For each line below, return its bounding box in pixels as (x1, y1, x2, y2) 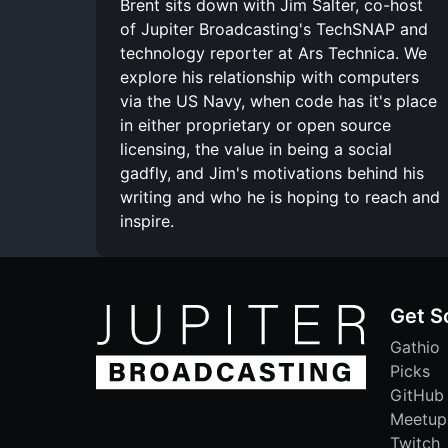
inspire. (120, 210, 174, 231)
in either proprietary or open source (120, 114, 391, 135)
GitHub (390, 384, 444, 405)
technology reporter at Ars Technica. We (120, 42, 427, 63)
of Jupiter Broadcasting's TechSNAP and (120, 18, 428, 39)
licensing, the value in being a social (120, 138, 392, 159)
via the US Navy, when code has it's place (120, 90, 437, 111)
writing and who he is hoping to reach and (120, 186, 440, 207)
